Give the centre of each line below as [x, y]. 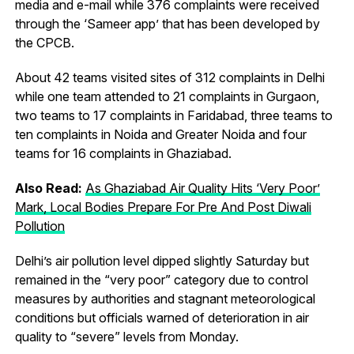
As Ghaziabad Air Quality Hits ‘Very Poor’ [202, 188]
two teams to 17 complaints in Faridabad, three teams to [173, 115]
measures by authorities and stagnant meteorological [165, 298]
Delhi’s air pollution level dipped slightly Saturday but [162, 260]
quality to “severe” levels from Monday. [126, 336]
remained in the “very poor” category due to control [161, 279]
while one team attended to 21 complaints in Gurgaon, [167, 96]
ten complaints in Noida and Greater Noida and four [160, 134]
